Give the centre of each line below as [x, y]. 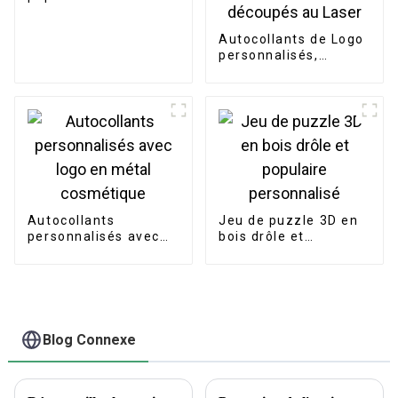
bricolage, [252, 88]
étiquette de [261, 72]
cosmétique [68, 269]
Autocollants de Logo [291, 40]
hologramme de [272, 103]
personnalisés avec [93, 237]
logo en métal [74, 253]
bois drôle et [261, 237]
